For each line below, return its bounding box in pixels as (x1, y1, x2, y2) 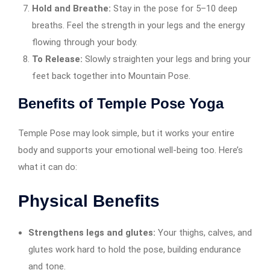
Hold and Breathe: (31, 2, 111, 14)
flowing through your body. (31, 36, 137, 48)
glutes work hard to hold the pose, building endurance (28, 243, 241, 255)
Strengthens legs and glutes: (28, 227, 155, 238)
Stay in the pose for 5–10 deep (110, 2, 237, 14)
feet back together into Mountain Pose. (31, 70, 190, 81)
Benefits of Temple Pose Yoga (18, 95, 224, 111)
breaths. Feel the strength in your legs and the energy (31, 19, 245, 31)
